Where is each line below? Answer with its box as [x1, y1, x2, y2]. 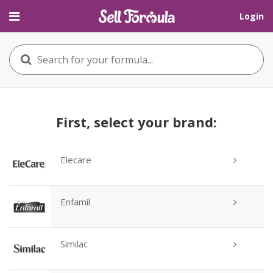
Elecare [60, 154, 91, 166]
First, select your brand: [56, 113, 217, 131]
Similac [60, 238, 88, 250]
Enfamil [60, 196, 90, 208]
